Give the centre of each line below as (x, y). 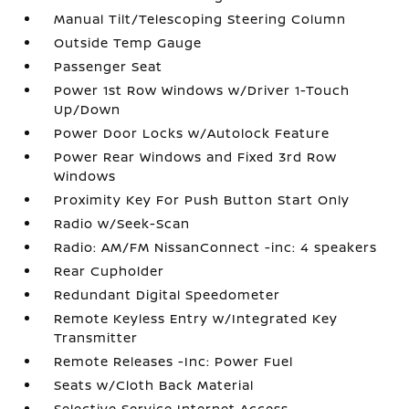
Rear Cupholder (110, 270)
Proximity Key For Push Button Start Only (202, 199)
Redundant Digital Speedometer (168, 294)
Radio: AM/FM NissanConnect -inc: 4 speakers (216, 246)
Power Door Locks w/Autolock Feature (192, 132)
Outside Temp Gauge (128, 42)
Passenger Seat (109, 66)
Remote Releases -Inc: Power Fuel (174, 361)
